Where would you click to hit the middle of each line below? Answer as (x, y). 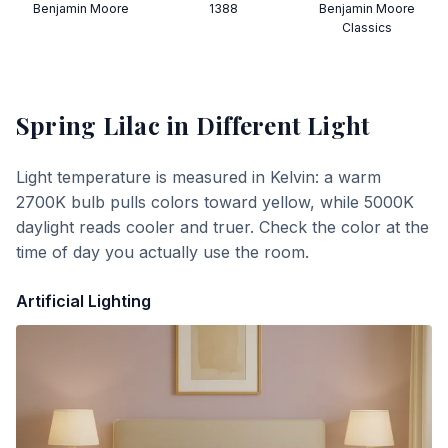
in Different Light (265, 125)
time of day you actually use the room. (162, 252)
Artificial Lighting (83, 301)
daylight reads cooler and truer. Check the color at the (222, 227)
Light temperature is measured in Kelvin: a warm (198, 177)
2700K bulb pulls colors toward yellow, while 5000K (215, 202)
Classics (366, 27)
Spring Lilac (88, 125)
